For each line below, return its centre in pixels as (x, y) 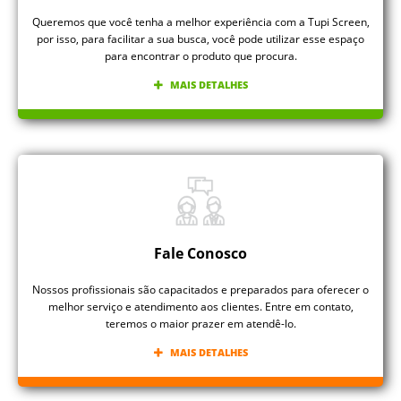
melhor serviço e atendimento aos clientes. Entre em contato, (200, 307)
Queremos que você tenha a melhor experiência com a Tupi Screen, (200, 22)
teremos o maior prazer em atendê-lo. (200, 324)
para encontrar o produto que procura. (200, 56)
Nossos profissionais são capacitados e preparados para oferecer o (200, 290)
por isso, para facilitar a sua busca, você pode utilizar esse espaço (200, 39)
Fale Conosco (200, 254)
